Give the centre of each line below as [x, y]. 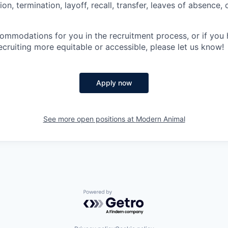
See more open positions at [89, 119]
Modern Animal [160, 119]
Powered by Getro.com [128, 195]
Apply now [114, 83]
